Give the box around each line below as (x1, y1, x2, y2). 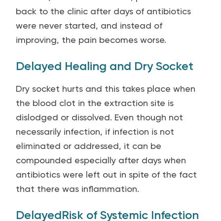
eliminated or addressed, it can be (16, 141, 161, 151)
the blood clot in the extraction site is (16, 98, 174, 108)
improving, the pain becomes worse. (16, 35, 166, 45)
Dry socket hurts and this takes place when (16, 83, 195, 94)
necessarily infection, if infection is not (16, 126, 174, 137)
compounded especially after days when (16, 155, 186, 165)
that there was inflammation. (16, 184, 139, 194)
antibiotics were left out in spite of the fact (16, 169, 197, 180)
